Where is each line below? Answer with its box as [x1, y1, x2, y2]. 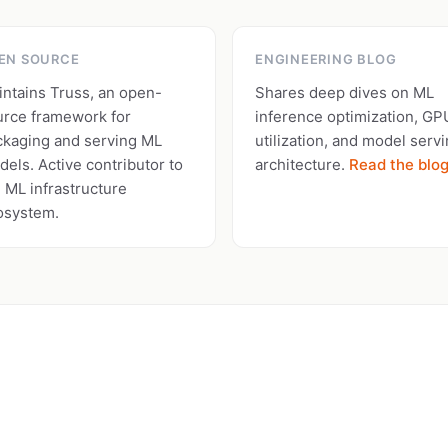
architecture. [255, 155, 349, 174]
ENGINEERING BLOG [255, 51, 397, 67]
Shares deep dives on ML [255, 83, 434, 102]
